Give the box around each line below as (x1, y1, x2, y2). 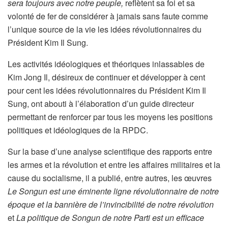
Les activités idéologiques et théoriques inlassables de (8, 58, 205, 70)
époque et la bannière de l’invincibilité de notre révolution (8, 198, 214, 210)
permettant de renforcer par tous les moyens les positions (8, 110, 213, 123)
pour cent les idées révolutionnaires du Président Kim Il (8, 84, 206, 96)
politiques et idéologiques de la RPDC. (8, 124, 148, 136)
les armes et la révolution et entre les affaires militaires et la (8, 158, 220, 170)
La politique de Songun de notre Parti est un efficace (16, 211, 204, 223)
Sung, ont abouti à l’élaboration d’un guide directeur (8, 97, 194, 109)
